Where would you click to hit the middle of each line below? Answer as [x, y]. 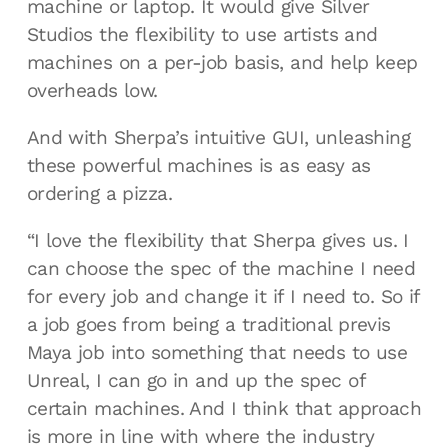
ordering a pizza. [99, 193]
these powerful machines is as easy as [198, 165]
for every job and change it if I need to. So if [223, 296]
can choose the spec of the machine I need [221, 268]
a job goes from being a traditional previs [208, 324]
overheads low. [92, 90]
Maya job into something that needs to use [217, 352]
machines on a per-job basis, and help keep [222, 62]
